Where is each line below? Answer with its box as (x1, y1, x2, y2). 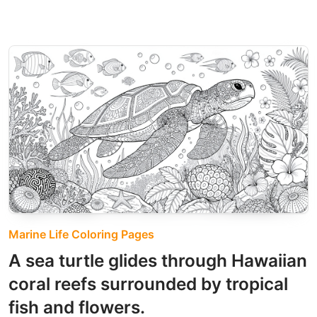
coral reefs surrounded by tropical (8, 273, 288, 295)
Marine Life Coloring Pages (8, 227, 154, 242)
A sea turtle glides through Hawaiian (8, 250, 307, 272)
